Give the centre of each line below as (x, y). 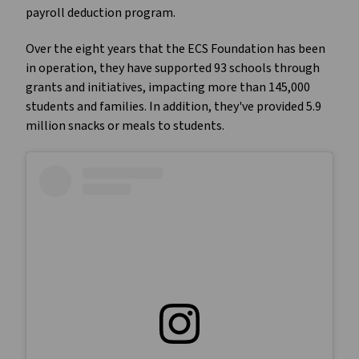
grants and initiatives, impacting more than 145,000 (168, 87)
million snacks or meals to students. (126, 125)
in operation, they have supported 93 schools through (173, 68)
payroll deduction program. (102, 12)
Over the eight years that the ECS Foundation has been (175, 48)
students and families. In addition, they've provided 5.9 (173, 106)
